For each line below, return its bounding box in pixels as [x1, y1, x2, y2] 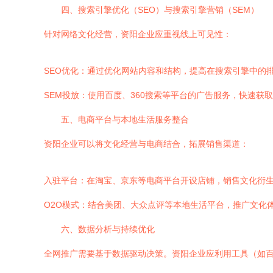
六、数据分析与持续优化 [61, 224, 155, 234]
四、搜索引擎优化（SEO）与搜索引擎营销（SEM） [61, 5, 259, 15]
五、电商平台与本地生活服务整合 [61, 115, 189, 124]
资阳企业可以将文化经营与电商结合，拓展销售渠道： [44, 139, 249, 149]
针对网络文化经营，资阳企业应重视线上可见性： [44, 29, 232, 39]
